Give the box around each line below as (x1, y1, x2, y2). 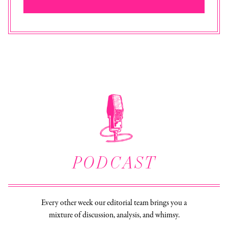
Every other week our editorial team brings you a (41, 197, 187, 209)
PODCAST (72, 151, 156, 175)
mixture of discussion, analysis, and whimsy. (48, 210, 180, 221)
